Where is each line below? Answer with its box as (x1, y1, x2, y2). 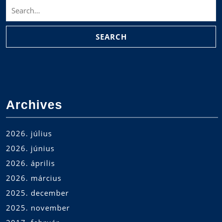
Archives (6, 98, 62, 112)
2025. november (6, 203, 70, 213)
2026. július (6, 128, 52, 139)
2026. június (6, 143, 55, 154)
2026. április (6, 158, 55, 168)
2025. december (6, 188, 69, 198)
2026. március (6, 173, 61, 183)
